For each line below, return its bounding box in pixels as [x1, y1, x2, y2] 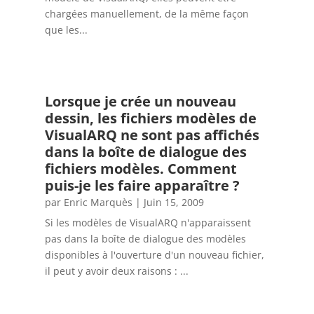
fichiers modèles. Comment [44, 159, 237, 179]
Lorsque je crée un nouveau [44, 92, 236, 111]
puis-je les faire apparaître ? [44, 176, 240, 196]
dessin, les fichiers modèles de [44, 109, 257, 128]
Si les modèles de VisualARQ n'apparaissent [44, 216, 251, 230]
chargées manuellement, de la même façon [44, 6, 249, 20]
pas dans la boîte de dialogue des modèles [44, 232, 246, 246]
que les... [44, 22, 88, 36]
